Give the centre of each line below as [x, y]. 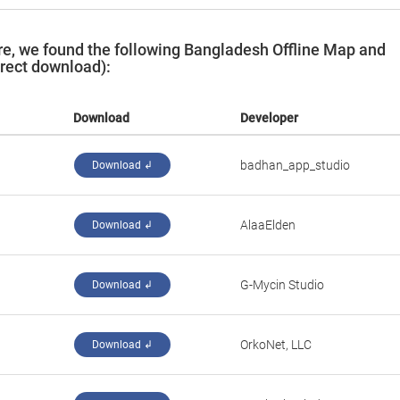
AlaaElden [268, 225]
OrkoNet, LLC [276, 345]
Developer [269, 118]
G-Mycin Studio [282, 285]
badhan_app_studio [295, 165]
